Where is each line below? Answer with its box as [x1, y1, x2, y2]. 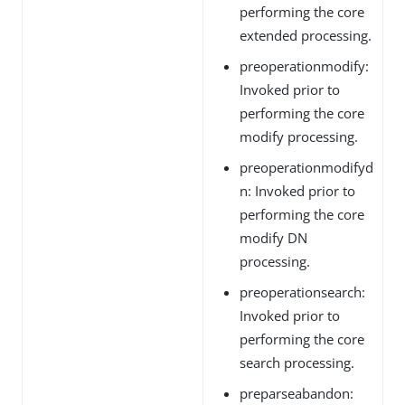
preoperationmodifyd [240, 157, 373, 176]
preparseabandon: [240, 383, 353, 402]
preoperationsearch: [240, 282, 365, 301]
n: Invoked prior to [240, 181, 355, 200]
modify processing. [240, 127, 358, 146]
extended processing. [240, 25, 372, 44]
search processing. [240, 353, 354, 372]
